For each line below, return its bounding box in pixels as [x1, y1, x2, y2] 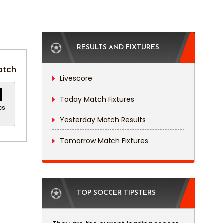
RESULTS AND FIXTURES [76, 44, 159, 51]
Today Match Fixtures [59, 94, 134, 104]
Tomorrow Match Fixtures [59, 136, 148, 146]
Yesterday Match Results [59, 115, 146, 125]
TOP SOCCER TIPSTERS [76, 189, 156, 197]
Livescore [59, 73, 92, 83]
